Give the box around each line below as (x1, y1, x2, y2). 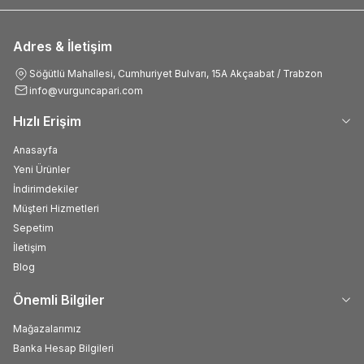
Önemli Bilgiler (13, 292, 105, 309)
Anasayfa (13, 144, 58, 157)
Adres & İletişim (13, 38, 112, 55)
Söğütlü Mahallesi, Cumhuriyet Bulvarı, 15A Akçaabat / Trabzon (29, 67, 323, 80)
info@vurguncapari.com (29, 84, 143, 97)
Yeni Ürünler (13, 163, 70, 176)
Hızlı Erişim (13, 113, 81, 130)
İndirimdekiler (13, 183, 78, 196)
